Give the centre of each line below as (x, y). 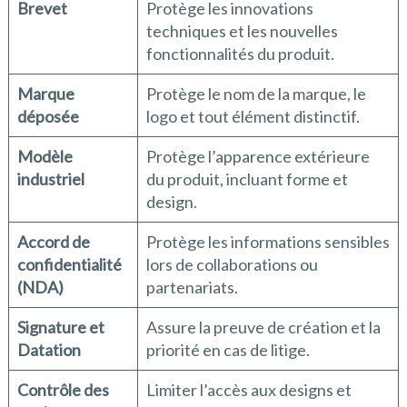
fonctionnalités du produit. (240, 54)
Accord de (53, 242)
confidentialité (69, 265)
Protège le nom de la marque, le (256, 94)
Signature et (60, 328)
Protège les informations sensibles (268, 242)
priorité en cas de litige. (228, 350)
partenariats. (192, 288)
